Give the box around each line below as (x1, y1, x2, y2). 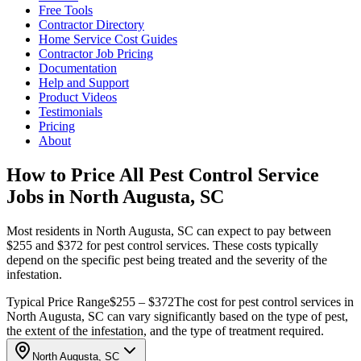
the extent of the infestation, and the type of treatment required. (6, 323, 324, 338)
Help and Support (39, 76, 129, 89)
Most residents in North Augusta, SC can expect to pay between (6, 223, 331, 238)
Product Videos (39, 90, 117, 104)
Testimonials (39, 105, 102, 118)
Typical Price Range (6, 294, 110, 309)
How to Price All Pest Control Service (6, 164, 319, 185)
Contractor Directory (39, 18, 144, 31)
